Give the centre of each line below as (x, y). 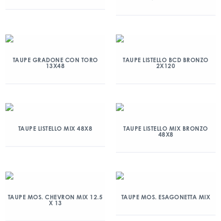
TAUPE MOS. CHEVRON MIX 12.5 (55, 197)
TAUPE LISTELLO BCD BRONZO (166, 60)
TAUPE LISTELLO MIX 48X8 (55, 129)
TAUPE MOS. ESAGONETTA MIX (166, 197)
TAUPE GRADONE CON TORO (55, 60)
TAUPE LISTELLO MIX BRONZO (166, 129)
